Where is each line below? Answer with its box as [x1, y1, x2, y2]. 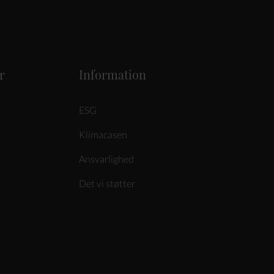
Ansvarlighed [78, 153, 134, 165]
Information [78, 66, 146, 83]
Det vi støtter [78, 177, 135, 189]
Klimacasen [78, 128, 127, 140]
